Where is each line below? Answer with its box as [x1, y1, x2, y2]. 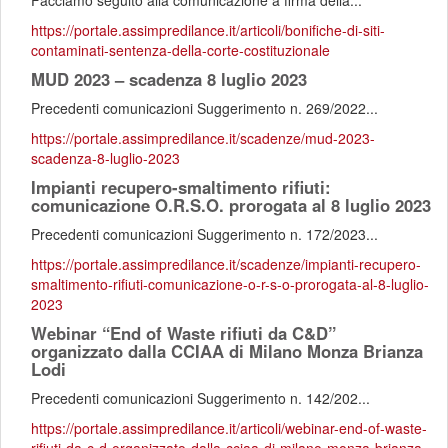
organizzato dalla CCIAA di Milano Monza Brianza [31, 339, 423, 363]
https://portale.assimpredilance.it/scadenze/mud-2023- [31, 128, 375, 148]
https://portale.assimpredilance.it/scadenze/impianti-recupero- [31, 254, 421, 274]
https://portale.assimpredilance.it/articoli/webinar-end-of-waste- [31, 418, 427, 438]
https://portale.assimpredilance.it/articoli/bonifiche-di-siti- [31, 20, 385, 40]
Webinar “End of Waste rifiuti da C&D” [31, 321, 336, 345]
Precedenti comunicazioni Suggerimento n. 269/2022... [31, 98, 378, 118]
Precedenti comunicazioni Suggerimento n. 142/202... [31, 388, 370, 408]
